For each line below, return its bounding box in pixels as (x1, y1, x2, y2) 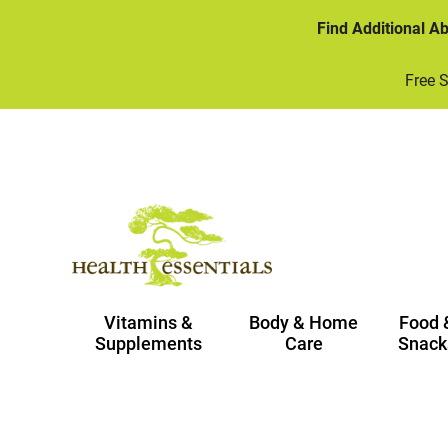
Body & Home (249, 310, 359, 335)
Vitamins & (104, 310, 194, 335)
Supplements (95, 331, 203, 356)
